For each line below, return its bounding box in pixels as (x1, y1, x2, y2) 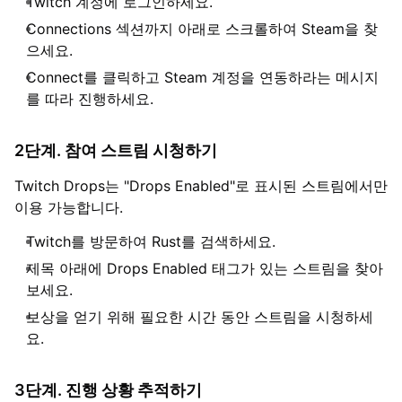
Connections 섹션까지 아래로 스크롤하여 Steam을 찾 (26, 19, 378, 38)
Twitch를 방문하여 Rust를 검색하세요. (26, 232, 275, 250)
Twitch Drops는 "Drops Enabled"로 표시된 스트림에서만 (14, 176, 388, 195)
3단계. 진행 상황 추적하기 (14, 380, 202, 399)
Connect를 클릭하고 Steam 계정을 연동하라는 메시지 (26, 67, 379, 86)
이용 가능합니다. (14, 197, 123, 216)
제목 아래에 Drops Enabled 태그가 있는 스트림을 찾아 (26, 258, 383, 277)
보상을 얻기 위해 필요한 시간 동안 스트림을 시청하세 (26, 307, 373, 326)
